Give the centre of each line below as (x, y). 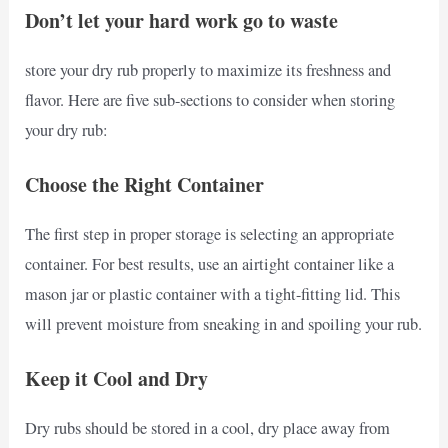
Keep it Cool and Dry (117, 379)
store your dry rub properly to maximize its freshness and (208, 69)
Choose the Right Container (145, 184)
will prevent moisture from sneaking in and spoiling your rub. (224, 323)
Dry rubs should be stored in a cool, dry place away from (208, 428)
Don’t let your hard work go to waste (182, 20)
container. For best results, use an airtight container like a (210, 263)
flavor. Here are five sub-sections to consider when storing (210, 99)
